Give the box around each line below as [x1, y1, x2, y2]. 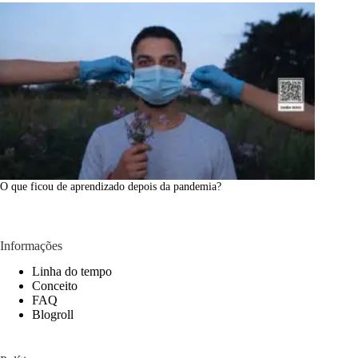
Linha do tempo [32, 265, 112, 279]
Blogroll [32, 308, 74, 322]
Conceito [32, 279, 78, 293]
